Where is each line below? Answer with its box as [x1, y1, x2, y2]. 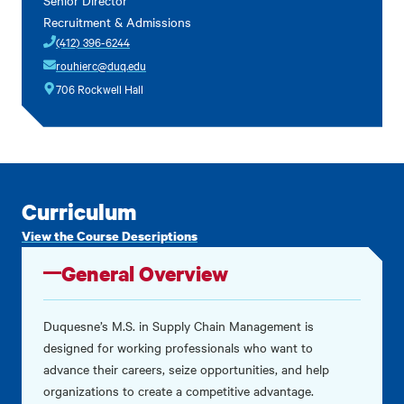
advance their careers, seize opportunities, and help [43, 359, 329, 378]
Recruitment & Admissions [43, 12, 191, 31]
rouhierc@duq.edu [56, 56, 146, 73]
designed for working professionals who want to [43, 337, 313, 356]
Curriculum [22, 196, 137, 226]
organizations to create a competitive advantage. [43, 381, 314, 399]
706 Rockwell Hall [56, 79, 143, 96]
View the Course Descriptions [22, 226, 197, 244]
